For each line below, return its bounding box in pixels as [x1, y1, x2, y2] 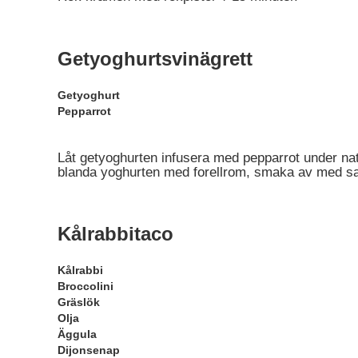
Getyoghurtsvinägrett [58, 47, 253, 70]
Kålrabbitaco [58, 223, 173, 245]
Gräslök [58, 296, 100, 309]
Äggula [58, 328, 97, 341]
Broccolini [58, 280, 113, 293]
